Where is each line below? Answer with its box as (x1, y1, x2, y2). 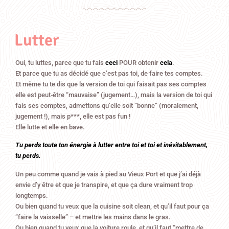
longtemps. (15, 191, 48, 199)
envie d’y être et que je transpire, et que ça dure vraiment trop (15, 180, 193, 189)
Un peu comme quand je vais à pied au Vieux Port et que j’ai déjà (15, 170, 201, 178)
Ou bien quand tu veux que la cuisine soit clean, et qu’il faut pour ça (15, 202, 209, 210)
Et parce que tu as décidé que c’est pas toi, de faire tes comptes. (15, 69, 203, 77)
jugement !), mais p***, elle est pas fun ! (15, 112, 130, 120)
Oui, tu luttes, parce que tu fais (15, 58, 105, 66)
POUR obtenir (118, 58, 160, 66)
